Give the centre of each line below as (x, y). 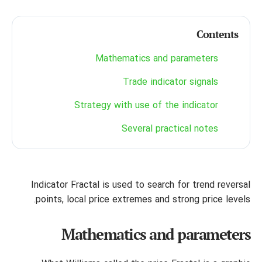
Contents (217, 34)
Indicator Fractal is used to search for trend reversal (141, 185)
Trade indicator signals (170, 82)
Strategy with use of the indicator (146, 106)
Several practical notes (170, 129)
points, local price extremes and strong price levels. (143, 200)
